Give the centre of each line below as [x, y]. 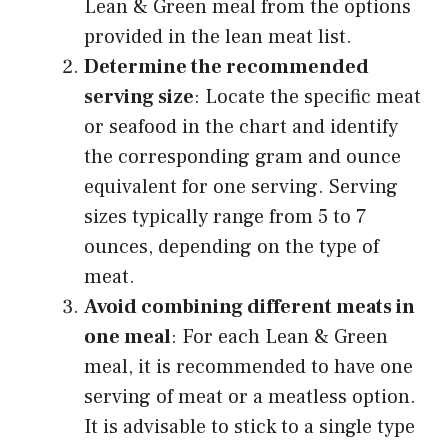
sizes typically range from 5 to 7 [225, 217]
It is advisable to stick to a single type [249, 427]
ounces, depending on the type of [231, 247]
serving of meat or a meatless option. [250, 397]
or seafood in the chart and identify [241, 127]
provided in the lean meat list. [218, 37]
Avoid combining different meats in [249, 307]
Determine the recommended [226, 67]
